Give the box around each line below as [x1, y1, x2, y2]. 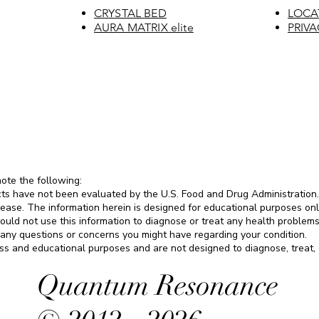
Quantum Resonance [37, 268, 278, 303]
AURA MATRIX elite [94, 21, 194, 34]
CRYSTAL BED [94, 6, 167, 20]
